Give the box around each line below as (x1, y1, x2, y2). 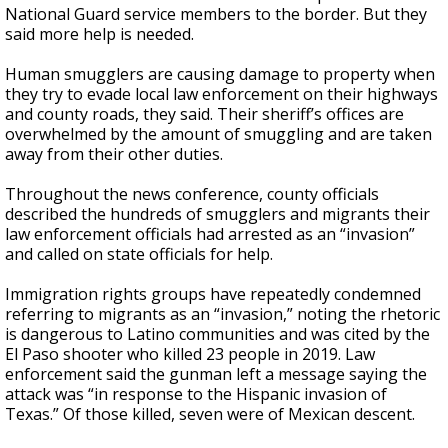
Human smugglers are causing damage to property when (5, 63, 435, 85)
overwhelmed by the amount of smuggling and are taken (5, 123, 432, 145)
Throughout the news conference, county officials (5, 183, 379, 205)
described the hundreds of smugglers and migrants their (5, 203, 430, 225)
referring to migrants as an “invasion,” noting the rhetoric (5, 303, 440, 325)
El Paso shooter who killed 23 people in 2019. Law (5, 343, 375, 365)
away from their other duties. (5, 143, 223, 165)
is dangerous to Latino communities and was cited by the (5, 323, 430, 345)
